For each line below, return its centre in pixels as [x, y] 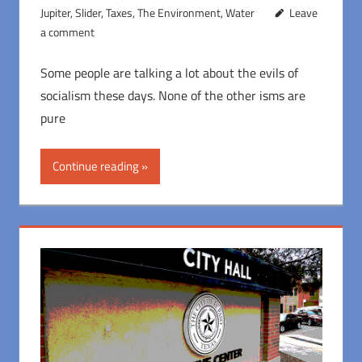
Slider [88, 12]
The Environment [179, 12]
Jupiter [55, 12]
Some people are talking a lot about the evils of [169, 72]
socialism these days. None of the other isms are [173, 95]
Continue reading [95, 166]
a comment [67, 32]
